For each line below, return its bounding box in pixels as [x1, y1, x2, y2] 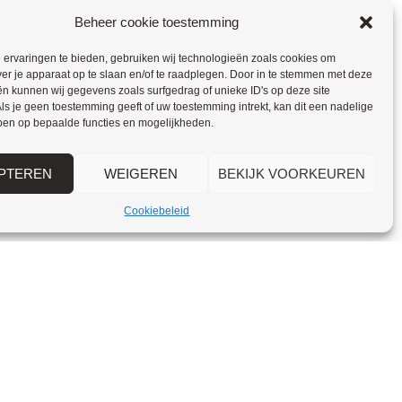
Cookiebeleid [124, 205, 190, 217]
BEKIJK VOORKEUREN [217, 165, 365, 181]
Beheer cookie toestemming [74, 14, 240, 30]
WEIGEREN [103, 165, 178, 181]
